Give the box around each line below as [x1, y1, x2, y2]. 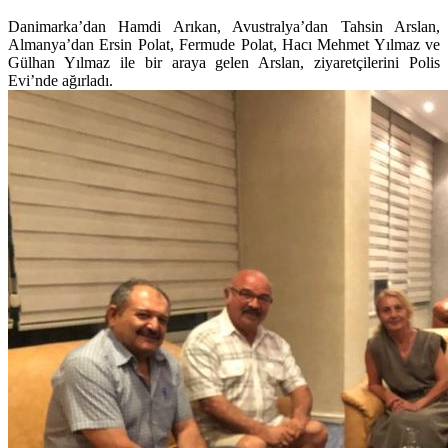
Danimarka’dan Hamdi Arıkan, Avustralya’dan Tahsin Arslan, [8, 18, 440, 36]
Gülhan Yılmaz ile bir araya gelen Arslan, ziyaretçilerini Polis [8, 54, 440, 72]
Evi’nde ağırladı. [8, 72, 113, 90]
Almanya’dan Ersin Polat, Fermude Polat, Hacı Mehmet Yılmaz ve [8, 36, 440, 54]
